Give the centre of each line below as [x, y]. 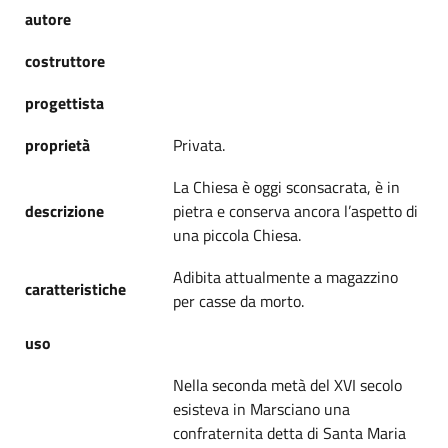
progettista [64, 102]
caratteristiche [75, 288]
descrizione [64, 210]
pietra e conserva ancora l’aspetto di [295, 210]
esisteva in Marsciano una [261, 408]
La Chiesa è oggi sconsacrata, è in [286, 186]
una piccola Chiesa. [237, 234]
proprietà [57, 144]
